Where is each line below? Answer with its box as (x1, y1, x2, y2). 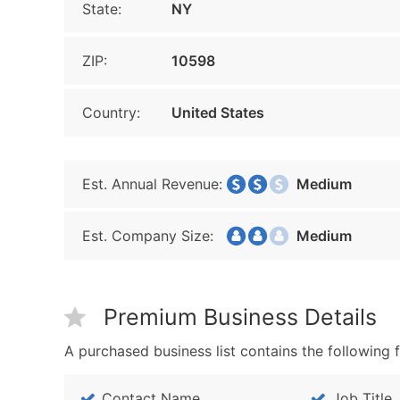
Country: (82, 104, 140, 121)
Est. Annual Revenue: (82, 175, 222, 193)
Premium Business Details (104, 304, 377, 330)
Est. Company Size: (82, 227, 213, 245)
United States (171, 104, 264, 121)
